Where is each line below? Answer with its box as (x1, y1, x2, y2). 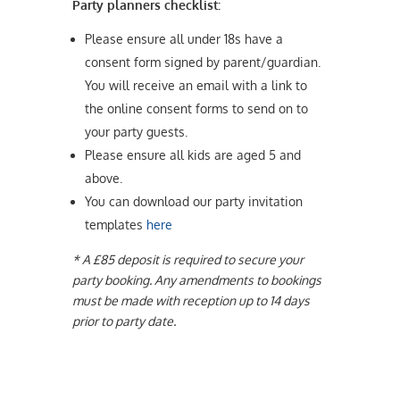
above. (84, 170, 122, 186)
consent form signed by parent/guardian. (84, 54, 321, 70)
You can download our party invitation (84, 193, 303, 209)
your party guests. (84, 123, 191, 139)
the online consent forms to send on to (84, 100, 308, 116)
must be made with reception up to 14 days (71, 292, 310, 308)
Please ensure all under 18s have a (84, 30, 283, 46)
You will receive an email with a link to (84, 77, 307, 93)
